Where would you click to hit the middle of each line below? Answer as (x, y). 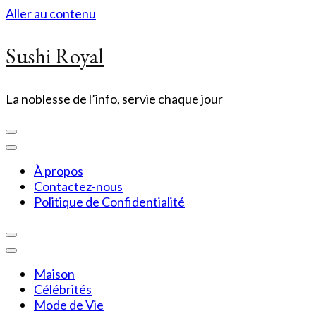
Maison (54, 274)
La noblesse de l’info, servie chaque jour (114, 99)
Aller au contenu (51, 13)
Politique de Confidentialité (109, 202)
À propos (59, 171)
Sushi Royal (55, 56)
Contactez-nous (78, 186)
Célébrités (63, 289)
